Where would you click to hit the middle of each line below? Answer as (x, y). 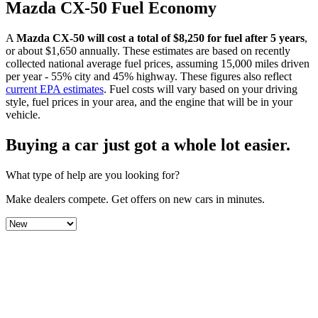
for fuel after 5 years (256, 38)
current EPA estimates (55, 89)
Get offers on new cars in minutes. (188, 199)
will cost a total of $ (132, 38)
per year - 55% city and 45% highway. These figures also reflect (149, 76)
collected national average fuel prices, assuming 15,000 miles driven (158, 63)
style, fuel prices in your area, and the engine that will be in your (149, 102)
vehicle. (23, 114)
